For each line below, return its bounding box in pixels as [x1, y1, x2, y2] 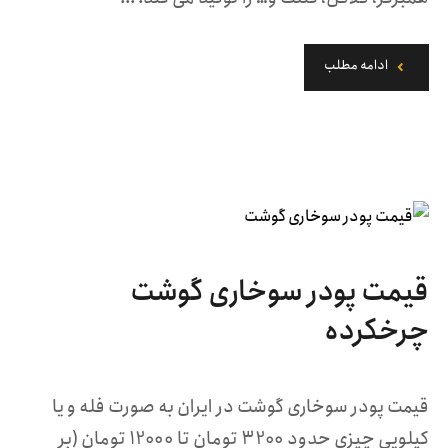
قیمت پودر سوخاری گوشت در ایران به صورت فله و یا [51, 393, 429, 421]
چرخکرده [323, 309, 429, 353]
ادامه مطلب [323, 55, 388, 77]
